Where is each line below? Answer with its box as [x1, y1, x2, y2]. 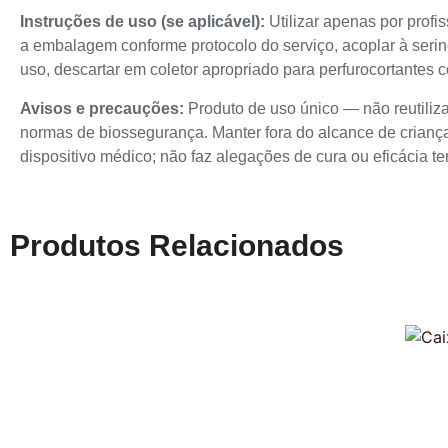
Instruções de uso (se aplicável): [20, 13, 265, 31]
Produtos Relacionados [10, 228, 344, 262]
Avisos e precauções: [20, 99, 184, 117]
